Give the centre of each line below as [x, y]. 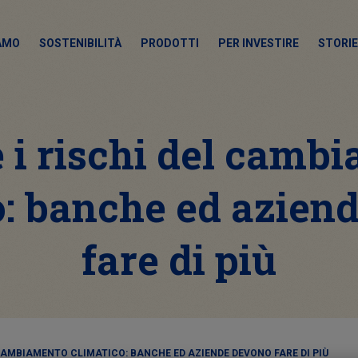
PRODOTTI [170, 43]
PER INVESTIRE [259, 43]
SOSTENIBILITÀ [80, 43]
